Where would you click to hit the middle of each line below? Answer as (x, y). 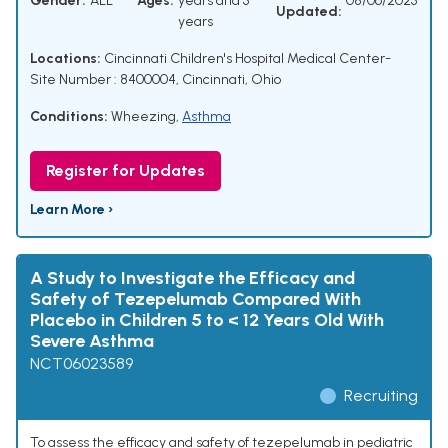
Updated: (309, 11)
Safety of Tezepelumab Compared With (195, 299)
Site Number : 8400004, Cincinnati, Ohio (155, 80)
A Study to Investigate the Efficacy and (192, 278)
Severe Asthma (92, 341)
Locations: (65, 59)
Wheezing (143, 117)
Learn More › (71, 210)
